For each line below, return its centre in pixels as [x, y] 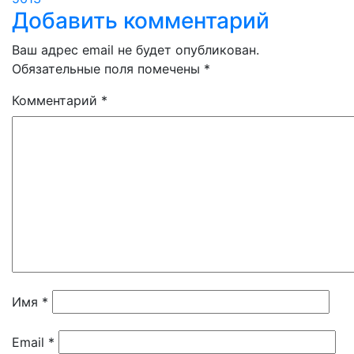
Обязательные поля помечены [108, 69]
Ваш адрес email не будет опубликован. [136, 50]
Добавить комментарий [141, 21]
